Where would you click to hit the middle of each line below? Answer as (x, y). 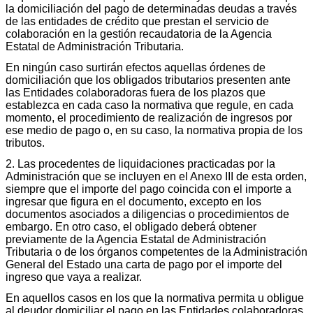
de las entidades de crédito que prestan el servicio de (137, 21)
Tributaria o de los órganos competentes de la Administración (156, 252)
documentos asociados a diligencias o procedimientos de (147, 214)
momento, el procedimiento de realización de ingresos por (149, 117)
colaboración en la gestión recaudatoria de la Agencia (139, 34)
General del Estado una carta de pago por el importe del (144, 264)
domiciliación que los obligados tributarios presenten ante (148, 80)
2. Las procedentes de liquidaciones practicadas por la (140, 163)
